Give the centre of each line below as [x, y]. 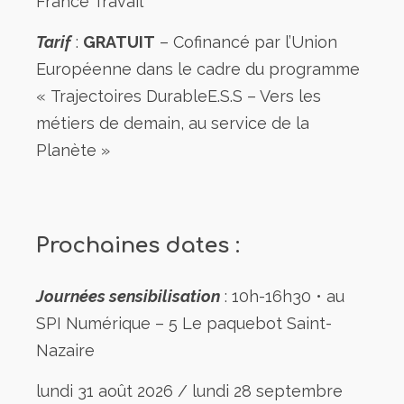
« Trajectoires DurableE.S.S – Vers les [179, 96]
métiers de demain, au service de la [173, 123]
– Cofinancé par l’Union [246, 41]
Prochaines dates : [138, 245]
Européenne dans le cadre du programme [198, 69]
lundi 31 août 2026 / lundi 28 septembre [189, 390]
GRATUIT [119, 41]
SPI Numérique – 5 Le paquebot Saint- [184, 323]
